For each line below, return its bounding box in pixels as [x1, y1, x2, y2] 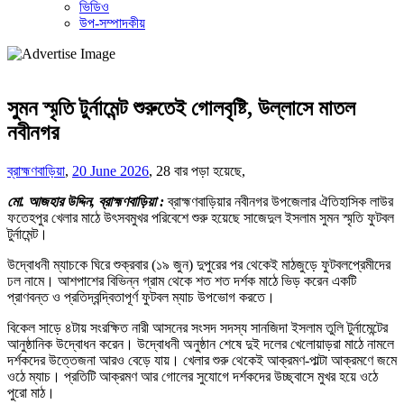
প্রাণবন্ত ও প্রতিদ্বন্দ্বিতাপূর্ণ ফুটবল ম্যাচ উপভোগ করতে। [7, 289, 275, 305]
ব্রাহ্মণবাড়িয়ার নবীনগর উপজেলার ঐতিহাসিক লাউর [168, 193, 393, 209]
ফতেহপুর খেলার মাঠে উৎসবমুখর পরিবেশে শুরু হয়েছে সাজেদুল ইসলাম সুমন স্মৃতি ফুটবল [7, 209, 394, 225]
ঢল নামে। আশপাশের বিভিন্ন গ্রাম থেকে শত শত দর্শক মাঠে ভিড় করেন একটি [7, 272, 356, 289]
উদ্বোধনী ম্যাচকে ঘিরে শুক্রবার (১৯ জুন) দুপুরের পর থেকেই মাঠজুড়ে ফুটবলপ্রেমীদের [7, 256, 390, 272]
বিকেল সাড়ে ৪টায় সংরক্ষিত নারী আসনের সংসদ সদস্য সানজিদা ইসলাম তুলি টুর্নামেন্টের [7, 319, 388, 335]
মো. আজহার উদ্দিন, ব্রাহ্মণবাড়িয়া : [7, 193, 168, 209]
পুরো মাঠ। [7, 384, 55, 400]
